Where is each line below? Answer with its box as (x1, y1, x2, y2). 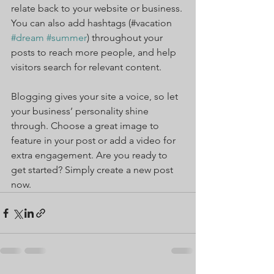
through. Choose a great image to (11, 120, 161, 132)
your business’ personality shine (11, 105, 151, 117)
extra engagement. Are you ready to (11, 149, 170, 161)
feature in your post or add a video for (11, 135, 178, 147)
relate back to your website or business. (11, 2, 185, 15)
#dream (11, 32, 44, 44)
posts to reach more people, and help (11, 46, 179, 59)
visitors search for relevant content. (11, 61, 161, 73)
